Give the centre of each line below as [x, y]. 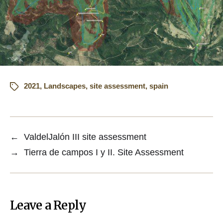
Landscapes [65, 86]
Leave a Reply [48, 206]
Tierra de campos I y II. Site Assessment [104, 153]
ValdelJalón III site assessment [85, 137]
